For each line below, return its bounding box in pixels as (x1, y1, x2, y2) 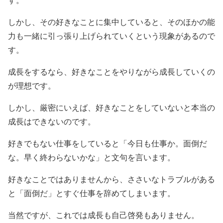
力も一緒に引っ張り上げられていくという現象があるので (8, 31, 215, 40)
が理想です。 (8, 81, 56, 90)
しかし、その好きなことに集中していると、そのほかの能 (8, 17, 215, 26)
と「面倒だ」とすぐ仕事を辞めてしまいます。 (8, 189, 175, 198)
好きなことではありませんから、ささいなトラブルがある (8, 175, 215, 184)
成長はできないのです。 (8, 117, 96, 126)
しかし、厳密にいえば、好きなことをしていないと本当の (8, 103, 215, 112)
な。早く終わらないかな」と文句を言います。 (8, 153, 175, 162)
